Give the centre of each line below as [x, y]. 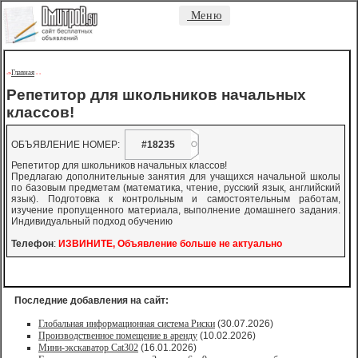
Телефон [32, 244]
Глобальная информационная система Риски [127, 324]
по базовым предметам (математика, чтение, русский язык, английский [176, 188]
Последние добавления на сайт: [91, 300]
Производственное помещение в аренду [118, 336]
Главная [23, 73]
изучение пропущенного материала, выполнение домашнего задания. [176, 210]
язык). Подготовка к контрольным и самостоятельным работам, [176, 199]
